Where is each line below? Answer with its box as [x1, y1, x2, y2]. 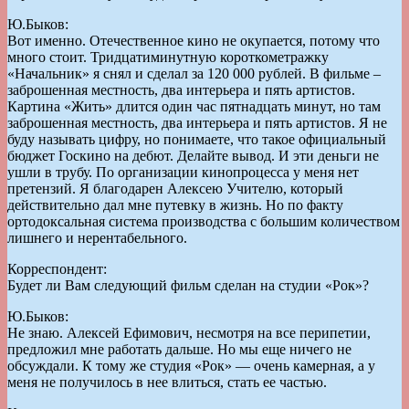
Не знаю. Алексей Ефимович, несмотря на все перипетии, [7, 324, 371, 341]
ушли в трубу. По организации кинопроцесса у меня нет [7, 163, 359, 180]
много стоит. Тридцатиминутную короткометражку [7, 48, 329, 65]
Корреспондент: [7, 260, 107, 277]
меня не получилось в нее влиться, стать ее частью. [7, 373, 327, 390]
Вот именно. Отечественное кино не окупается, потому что [7, 32, 380, 48]
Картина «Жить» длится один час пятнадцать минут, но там [7, 98, 381, 114]
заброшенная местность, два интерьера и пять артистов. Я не [7, 114, 387, 131]
